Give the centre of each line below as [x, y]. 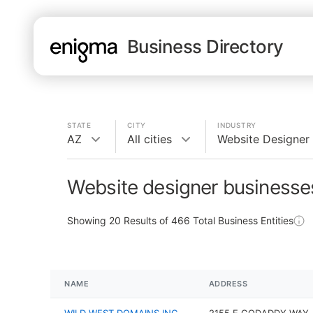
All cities [150, 139]
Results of [146, 220]
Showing [88, 220]
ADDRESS [228, 284]
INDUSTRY [237, 125]
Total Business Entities [242, 220]
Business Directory [205, 46]
